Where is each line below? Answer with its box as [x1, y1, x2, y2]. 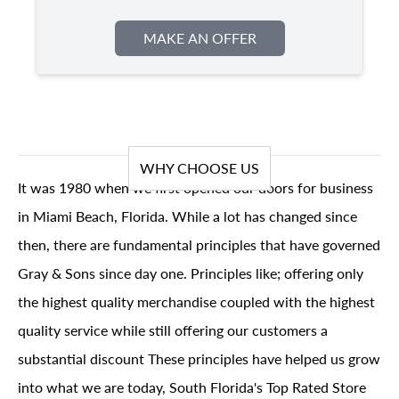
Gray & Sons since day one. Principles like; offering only [18, 263, 363, 283]
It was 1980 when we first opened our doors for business [18, 177, 373, 198]
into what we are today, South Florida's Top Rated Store [18, 377, 366, 397]
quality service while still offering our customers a [18, 320, 328, 340]
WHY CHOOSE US [140, 158, 259, 178]
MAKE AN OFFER [142, 28, 256, 48]
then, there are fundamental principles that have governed [18, 234, 380, 255]
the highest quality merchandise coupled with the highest [18, 291, 375, 312]
